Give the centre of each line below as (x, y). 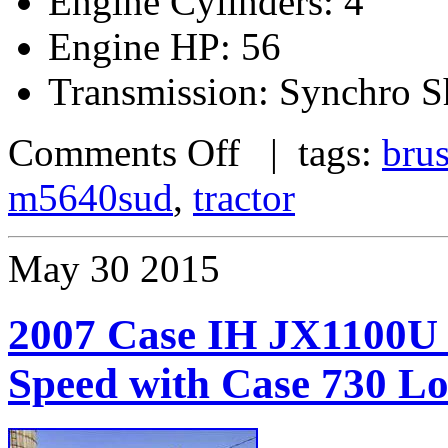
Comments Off (124, 152)
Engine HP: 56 (164, 46)
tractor (244, 197)
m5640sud (90, 197)
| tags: (311, 152)
